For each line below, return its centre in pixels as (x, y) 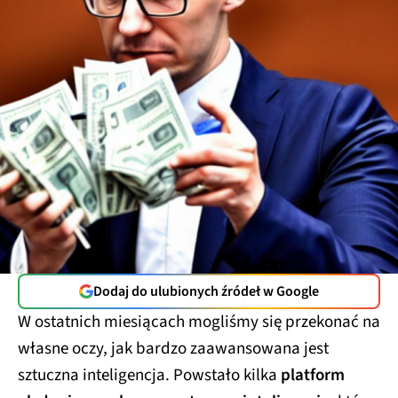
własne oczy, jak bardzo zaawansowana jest (173, 349)
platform (313, 376)
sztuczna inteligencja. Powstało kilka (149, 376)
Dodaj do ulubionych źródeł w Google (206, 292)
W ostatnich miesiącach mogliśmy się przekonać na (199, 322)
